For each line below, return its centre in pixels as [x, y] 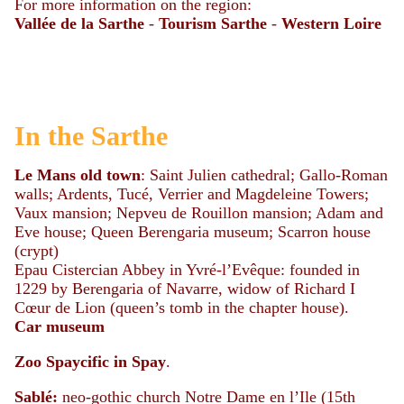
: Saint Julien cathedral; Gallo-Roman [264, 175]
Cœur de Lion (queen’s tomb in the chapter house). [182, 308]
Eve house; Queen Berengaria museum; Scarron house [193, 232]
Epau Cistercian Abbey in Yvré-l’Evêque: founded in [187, 270]
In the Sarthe [91, 136]
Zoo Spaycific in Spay [90, 362]
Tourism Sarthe [213, 23]
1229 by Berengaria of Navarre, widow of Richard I [185, 289]
